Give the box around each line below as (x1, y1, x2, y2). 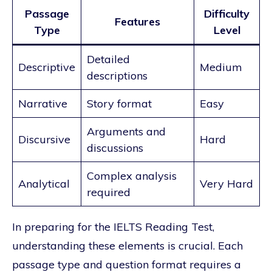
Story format (87, 96, 152, 110)
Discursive (18, 132, 70, 146)
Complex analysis (87, 168, 177, 183)
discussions (87, 140, 143, 155)
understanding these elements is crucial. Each (12, 238, 243, 253)
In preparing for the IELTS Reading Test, (12, 219, 214, 234)
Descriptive (18, 59, 75, 74)
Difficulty (204, 6, 250, 21)
